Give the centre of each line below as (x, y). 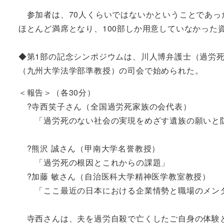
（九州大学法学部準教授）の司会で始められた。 (111, 70)
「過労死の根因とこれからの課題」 (94, 162)
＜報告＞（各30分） (57, 92)
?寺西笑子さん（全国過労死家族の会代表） (105, 106)
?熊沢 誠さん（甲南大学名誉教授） (89, 148)
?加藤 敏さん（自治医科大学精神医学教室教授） (114, 176)
